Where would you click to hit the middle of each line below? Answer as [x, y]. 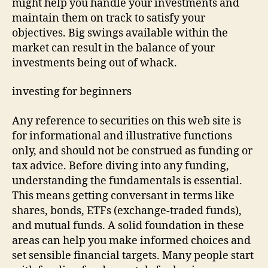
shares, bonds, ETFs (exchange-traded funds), [127, 211]
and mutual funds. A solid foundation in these [128, 226]
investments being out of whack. [95, 63]
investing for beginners [72, 92]
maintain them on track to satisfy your [109, 18]
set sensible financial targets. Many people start [133, 255]
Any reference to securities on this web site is [127, 121]
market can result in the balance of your [113, 48]
